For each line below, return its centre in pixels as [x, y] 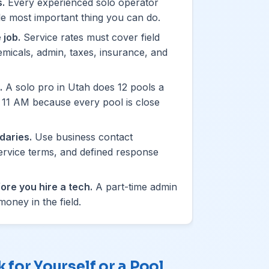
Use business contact [82, 137]
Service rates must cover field [90, 37]
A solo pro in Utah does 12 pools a [83, 87]
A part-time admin [135, 186]
